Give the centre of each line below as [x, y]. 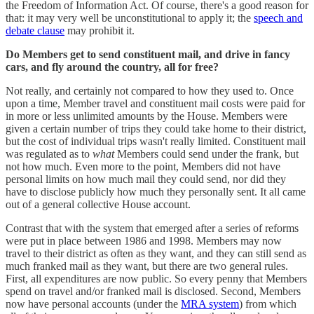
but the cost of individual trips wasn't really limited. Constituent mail [156, 141]
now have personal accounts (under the [93, 303]
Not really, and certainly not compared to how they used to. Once [150, 90]
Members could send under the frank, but [206, 153]
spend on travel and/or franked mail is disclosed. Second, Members [153, 291]
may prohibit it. [100, 30]
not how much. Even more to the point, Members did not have [143, 166]
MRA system [210, 303]
